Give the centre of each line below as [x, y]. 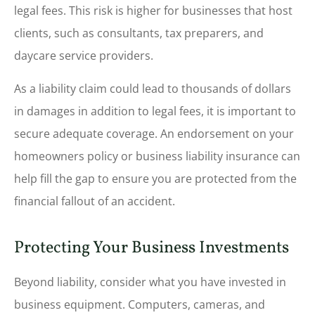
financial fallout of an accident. [96, 201]
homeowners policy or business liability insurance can [157, 156]
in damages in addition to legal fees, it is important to [155, 111]
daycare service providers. [84, 56]
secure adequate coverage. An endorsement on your [154, 133]
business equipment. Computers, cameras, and [140, 304]
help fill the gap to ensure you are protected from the [155, 178]
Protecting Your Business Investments [152, 248]
